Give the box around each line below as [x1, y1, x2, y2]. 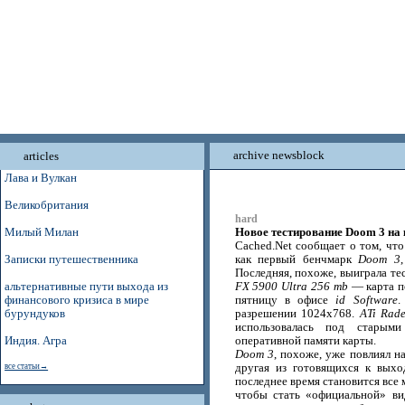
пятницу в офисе [234, 294, 336, 306]
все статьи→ [5, 362, 49, 371]
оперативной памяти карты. [234, 334, 376, 347]
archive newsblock [233, 148, 325, 162]
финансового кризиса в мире [5, 294, 150, 306]
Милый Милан [5, 226, 80, 239]
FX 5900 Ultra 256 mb [234, 280, 348, 293]
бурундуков [5, 307, 66, 320]
